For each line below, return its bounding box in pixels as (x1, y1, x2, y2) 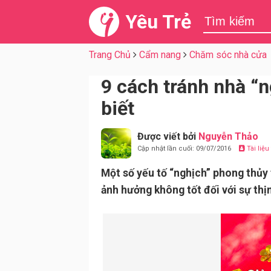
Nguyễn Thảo (198, 131, 258, 142)
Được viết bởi (137, 131, 198, 142)
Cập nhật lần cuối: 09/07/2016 (137, 145, 233, 152)
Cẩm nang (139, 49, 181, 60)
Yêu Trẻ (125, 10, 191, 33)
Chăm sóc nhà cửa (189, 49, 267, 60)
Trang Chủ (89, 49, 131, 60)
